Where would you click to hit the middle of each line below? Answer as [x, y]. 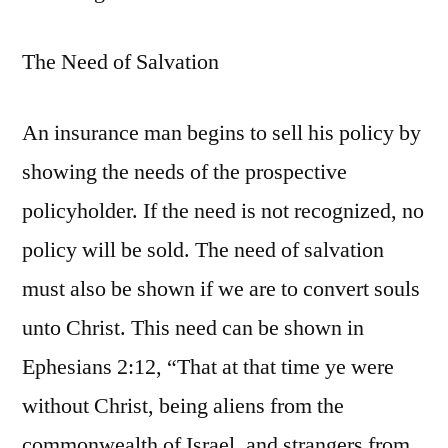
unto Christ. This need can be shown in [193, 328]
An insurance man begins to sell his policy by [221, 133]
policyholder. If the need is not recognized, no [223, 211]
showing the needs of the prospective [184, 172]
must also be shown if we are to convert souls [221, 289]
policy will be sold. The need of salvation [203, 250]
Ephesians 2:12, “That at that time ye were [208, 367]
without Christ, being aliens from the [183, 406]
